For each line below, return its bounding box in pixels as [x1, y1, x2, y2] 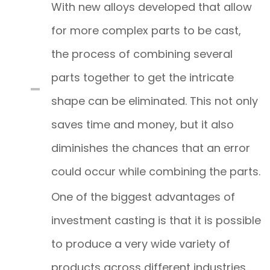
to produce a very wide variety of [51, 236, 230, 251]
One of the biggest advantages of [51, 189, 235, 204]
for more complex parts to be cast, [51, 22, 241, 38]
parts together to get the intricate [51, 69, 234, 85]
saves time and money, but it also [51, 116, 234, 132]
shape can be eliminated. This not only [51, 93, 258, 108]
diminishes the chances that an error [51, 140, 250, 155]
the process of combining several [51, 46, 233, 61]
